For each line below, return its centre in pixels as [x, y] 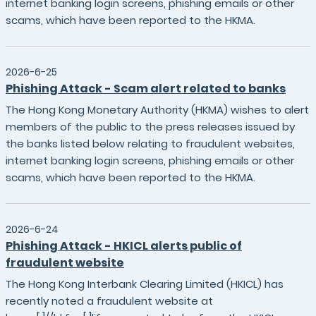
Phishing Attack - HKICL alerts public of [124, 246]
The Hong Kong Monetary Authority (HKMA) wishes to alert [157, 110]
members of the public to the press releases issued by [150, 127]
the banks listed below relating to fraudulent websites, [150, 144]
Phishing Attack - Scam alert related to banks [146, 89]
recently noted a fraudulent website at [109, 301]
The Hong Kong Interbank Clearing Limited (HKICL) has [145, 284]
